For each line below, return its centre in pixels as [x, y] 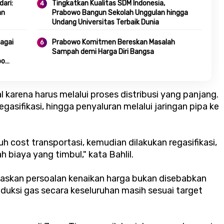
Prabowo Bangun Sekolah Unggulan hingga [120, 13]
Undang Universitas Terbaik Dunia [105, 22]
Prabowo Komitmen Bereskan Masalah [113, 42]
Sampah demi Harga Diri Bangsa [103, 52]
